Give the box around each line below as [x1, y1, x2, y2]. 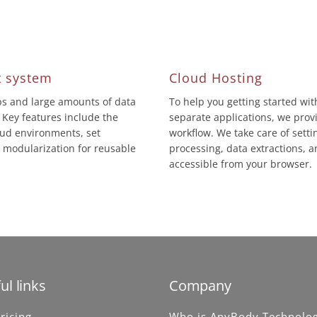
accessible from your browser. [169, 157, 312, 171]
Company [169, 276, 231, 296]
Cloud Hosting [169, 69, 263, 87]
